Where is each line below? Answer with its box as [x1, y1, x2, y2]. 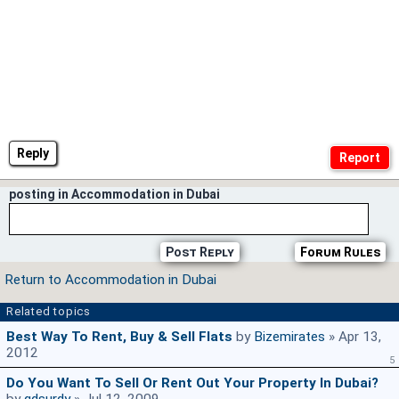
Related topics [6, 305, 91, 319]
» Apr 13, [325, 329, 381, 346]
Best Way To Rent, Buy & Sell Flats [6, 329, 232, 346]
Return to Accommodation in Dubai [4, 272, 216, 289]
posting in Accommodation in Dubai [9, 187, 220, 202]
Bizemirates [254, 329, 325, 346]
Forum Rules [300, 245, 380, 260]
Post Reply [165, 245, 234, 260]
